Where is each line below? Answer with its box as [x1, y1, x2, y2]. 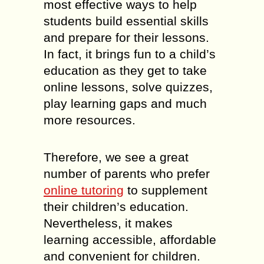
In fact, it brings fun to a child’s [44, 47, 216, 61]
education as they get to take [44, 64, 207, 77]
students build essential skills [44, 14, 209, 28]
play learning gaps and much [44, 97, 207, 110]
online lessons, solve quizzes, [44, 80, 213, 94]
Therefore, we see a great [44, 150, 189, 164]
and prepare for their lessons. [44, 31, 209, 44]
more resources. [44, 113, 136, 127]
